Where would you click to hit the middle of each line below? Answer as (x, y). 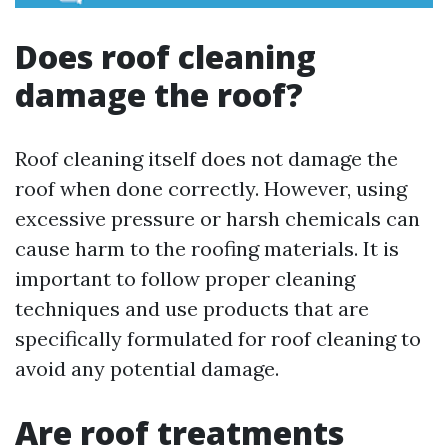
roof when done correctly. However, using (211, 188)
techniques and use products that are (192, 308)
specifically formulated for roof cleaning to (218, 338)
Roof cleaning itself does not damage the (206, 158)
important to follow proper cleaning (185, 278)
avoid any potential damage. (147, 368)
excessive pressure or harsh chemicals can (217, 218)
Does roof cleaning (165, 56)
